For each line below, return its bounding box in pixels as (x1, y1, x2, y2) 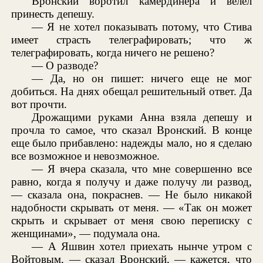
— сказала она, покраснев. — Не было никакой (11, 188, 252, 201)
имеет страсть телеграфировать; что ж (11, 33, 252, 46)
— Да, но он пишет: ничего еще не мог (32, 72, 252, 85)
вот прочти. (11, 98, 68, 111)
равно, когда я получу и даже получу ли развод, (11, 176, 252, 188)
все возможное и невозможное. (11, 150, 160, 163)
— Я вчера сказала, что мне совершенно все (32, 163, 252, 176)
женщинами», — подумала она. (11, 227, 161, 240)
